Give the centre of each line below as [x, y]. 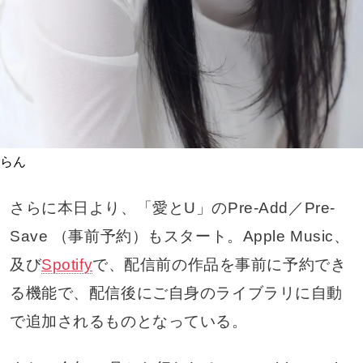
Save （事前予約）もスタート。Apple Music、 [179, 236]
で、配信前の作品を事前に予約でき [220, 264]
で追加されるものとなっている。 [128, 321]
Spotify [67, 264]
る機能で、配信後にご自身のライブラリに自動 [176, 293]
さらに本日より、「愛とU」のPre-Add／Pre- [172, 207]
